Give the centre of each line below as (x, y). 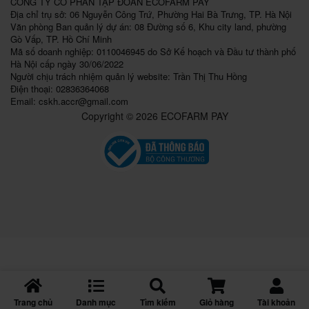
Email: (24, 101)
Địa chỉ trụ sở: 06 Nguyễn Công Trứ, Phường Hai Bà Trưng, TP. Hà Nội (151, 14)
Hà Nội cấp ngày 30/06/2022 (67, 63)
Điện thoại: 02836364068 (60, 88)
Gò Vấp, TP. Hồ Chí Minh (61, 39)
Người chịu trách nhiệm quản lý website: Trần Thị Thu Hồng (129, 76)
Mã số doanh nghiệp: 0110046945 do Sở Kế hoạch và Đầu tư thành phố (153, 51)
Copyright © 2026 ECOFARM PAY (154, 116)
